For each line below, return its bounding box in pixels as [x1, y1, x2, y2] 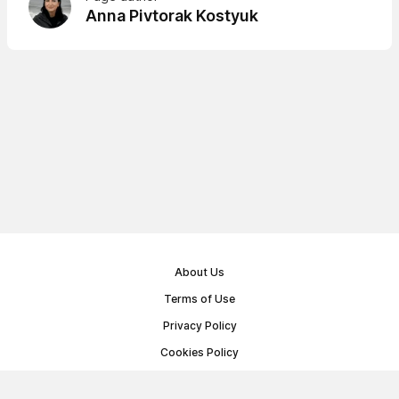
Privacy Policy [162, 319, 237, 332]
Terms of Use [164, 292, 235, 305]
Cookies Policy [160, 346, 239, 359]
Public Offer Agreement [137, 372, 262, 386]
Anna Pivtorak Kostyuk [85, 6, 258, 26]
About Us [175, 265, 224, 279]
